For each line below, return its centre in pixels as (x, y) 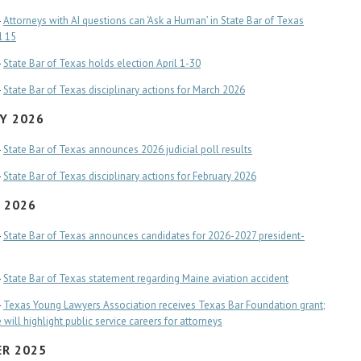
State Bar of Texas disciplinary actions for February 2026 (130, 176)
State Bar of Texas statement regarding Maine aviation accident (146, 278)
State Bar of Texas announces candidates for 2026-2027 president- (154, 236)
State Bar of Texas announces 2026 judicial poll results (128, 149)
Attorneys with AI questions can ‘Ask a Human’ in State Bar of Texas (154, 21)
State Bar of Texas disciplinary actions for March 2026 (124, 90)
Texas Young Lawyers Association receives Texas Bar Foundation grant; (164, 305)
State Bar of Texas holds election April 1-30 (102, 63)
